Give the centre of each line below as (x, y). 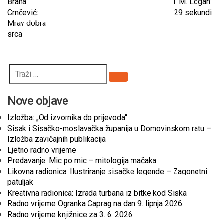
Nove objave (38, 101)
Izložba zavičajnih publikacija (56, 139)
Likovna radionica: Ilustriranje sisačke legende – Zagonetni (107, 171)
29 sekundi (193, 12)
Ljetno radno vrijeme (42, 150)
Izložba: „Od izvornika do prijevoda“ (67, 118)
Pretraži (131, 81)
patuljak (20, 182)
